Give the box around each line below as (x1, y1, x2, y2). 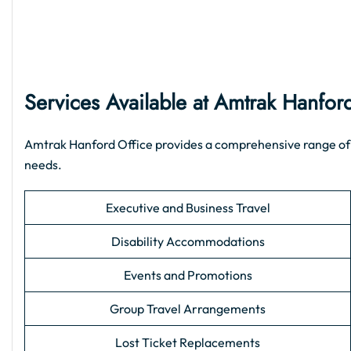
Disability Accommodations (110, 233, 265, 250)
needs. (24, 157, 62, 173)
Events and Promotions (123, 267, 252, 284)
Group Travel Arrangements (110, 301, 266, 317)
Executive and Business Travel (105, 200, 270, 216)
